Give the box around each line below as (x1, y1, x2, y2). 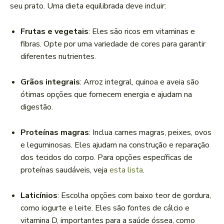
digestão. (20, 101, 53, 113)
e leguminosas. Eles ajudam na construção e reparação (20, 139, 209, 151)
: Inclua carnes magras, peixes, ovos (89, 127, 211, 138)
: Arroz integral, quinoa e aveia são (80, 76, 199, 88)
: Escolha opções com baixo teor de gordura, (57, 190, 211, 201)
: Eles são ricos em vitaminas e (88, 26, 195, 37)
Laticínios (20, 190, 57, 201)
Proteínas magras (20, 127, 89, 138)
